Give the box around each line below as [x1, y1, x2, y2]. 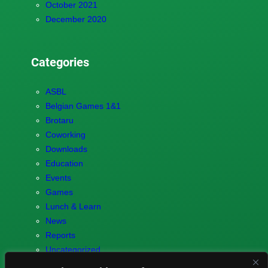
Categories [31, 54, 89, 69]
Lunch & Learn [45, 201, 101, 211]
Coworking [45, 129, 86, 139]
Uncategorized [45, 244, 100, 254]
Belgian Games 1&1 [45, 100, 121, 111]
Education [45, 158, 83, 168]
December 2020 [45, 14, 106, 24]
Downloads [45, 144, 87, 154]
